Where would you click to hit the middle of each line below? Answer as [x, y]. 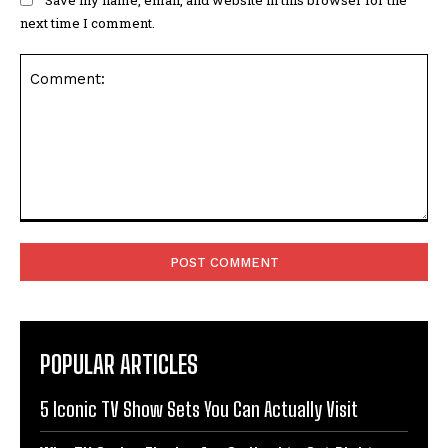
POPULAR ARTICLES [119, 365]
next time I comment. [87, 22]
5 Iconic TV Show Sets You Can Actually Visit [199, 409]
